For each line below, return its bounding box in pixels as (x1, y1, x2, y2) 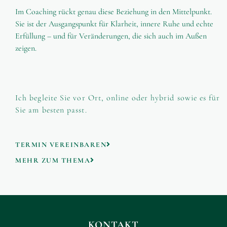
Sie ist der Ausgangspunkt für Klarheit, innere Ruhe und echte (15, 19, 213, 29)
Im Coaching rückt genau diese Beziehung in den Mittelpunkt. (15, 7, 212, 17)
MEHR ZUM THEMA (15, 156, 90, 165)
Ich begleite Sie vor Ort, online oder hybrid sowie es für (15, 93, 220, 103)
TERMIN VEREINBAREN (15, 140, 106, 149)
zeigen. (15, 43, 36, 53)
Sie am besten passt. (15, 105, 87, 115)
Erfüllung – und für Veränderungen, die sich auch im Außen (15, 31, 207, 41)
